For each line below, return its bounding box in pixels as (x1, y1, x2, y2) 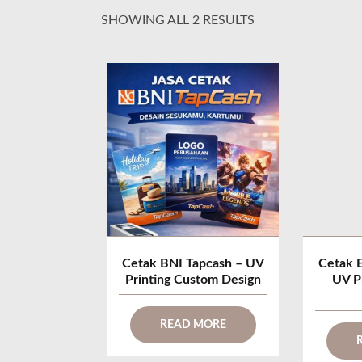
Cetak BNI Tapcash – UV (121, 256, 264, 270)
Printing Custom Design (124, 272, 261, 286)
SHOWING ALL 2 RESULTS (100, 13, 255, 27)
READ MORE (159, 318, 226, 330)
